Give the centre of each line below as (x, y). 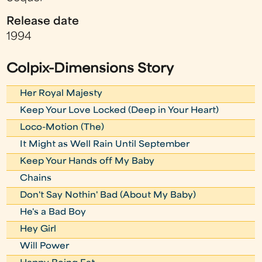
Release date (43, 22)
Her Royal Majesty (61, 94)
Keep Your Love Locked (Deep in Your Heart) (120, 111)
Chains (36, 178)
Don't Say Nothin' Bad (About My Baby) (108, 195)
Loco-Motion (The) (62, 127)
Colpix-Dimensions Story (90, 69)
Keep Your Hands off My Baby (87, 161)
